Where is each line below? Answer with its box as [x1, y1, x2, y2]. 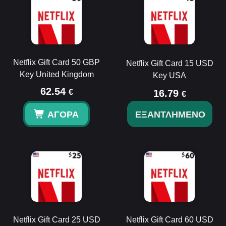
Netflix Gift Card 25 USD [13, 215, 100, 224]
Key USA [153, 71, 186, 80]
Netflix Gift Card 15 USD [126, 59, 213, 68]
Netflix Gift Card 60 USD [126, 215, 213, 224]
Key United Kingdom [19, 70, 94, 79]
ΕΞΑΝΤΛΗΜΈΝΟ [135, 109, 205, 120]
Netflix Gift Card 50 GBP [13, 58, 100, 67]
